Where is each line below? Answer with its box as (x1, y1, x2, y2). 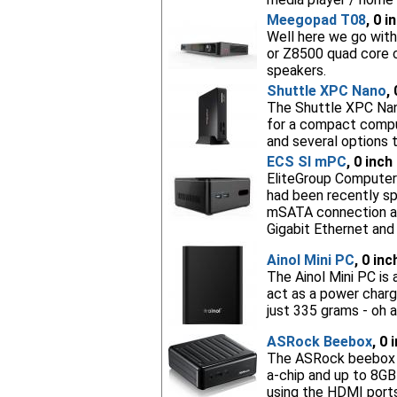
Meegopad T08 (266, 12, 366, 28)
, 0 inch (346, 153, 393, 170)
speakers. (266, 62, 326, 79)
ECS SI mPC (266, 153, 346, 170)
